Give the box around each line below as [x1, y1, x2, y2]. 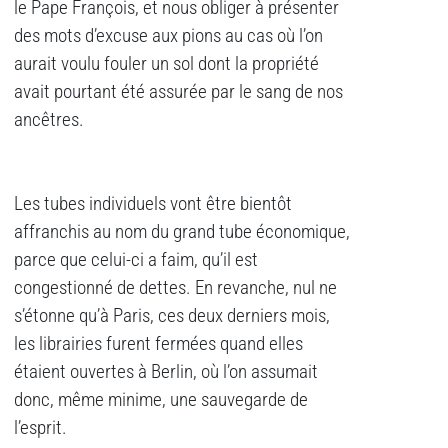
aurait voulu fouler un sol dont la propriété [14, 53, 319, 76]
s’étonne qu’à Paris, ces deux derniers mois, [14, 305, 330, 328]
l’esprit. [14, 417, 67, 440]
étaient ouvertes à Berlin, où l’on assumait [14, 361, 318, 384]
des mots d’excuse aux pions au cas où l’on [14, 25, 323, 48]
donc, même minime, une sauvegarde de [14, 389, 308, 412]
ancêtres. [14, 109, 84, 132]
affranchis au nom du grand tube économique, [14, 221, 350, 244]
